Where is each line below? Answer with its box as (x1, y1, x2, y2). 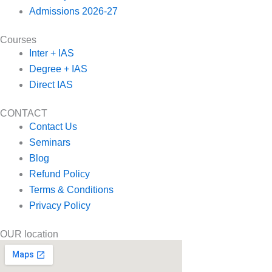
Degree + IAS (29, 64, 87, 74)
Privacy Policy (29, 200, 90, 211)
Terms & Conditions (29, 185, 114, 195)
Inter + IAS (29, 48, 74, 58)
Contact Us (29, 121, 77, 132)
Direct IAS (29, 80, 73, 90)
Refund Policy (29, 169, 90, 179)
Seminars (29, 137, 70, 148)
